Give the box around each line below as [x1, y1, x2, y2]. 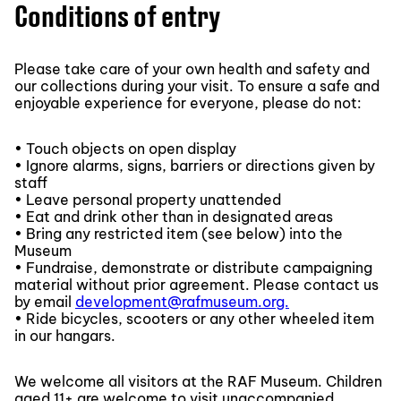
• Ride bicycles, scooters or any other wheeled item [14, 309, 374, 328]
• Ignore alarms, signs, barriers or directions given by [14, 156, 375, 175]
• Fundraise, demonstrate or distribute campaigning [14, 258, 372, 277]
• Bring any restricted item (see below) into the [14, 224, 343, 243]
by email [14, 292, 75, 311]
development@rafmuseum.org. [75, 292, 289, 311]
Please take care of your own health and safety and [14, 59, 370, 78]
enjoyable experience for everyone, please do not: [14, 93, 362, 112]
